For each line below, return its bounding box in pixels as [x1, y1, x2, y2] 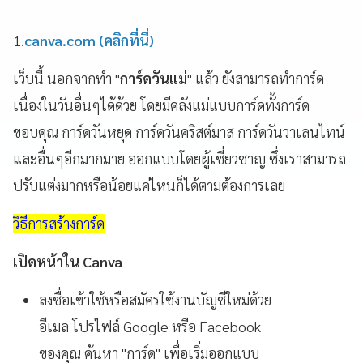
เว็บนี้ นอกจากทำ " [13, 68, 120, 88]
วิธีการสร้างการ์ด [13, 213, 105, 233]
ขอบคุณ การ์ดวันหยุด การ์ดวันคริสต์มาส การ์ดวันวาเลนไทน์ [13, 122, 345, 141]
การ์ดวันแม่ [120, 68, 187, 88]
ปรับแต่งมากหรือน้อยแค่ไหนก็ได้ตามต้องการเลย [13, 175, 285, 194]
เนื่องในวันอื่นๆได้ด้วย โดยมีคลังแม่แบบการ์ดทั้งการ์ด [13, 95, 310, 114]
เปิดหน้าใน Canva [13, 251, 122, 271]
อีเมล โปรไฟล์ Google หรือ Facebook [39, 316, 261, 335]
